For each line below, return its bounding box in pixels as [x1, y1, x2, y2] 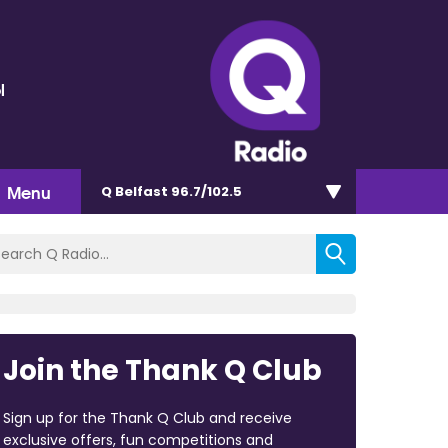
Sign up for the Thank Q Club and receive [2, 407, 292, 428]
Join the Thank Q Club [2, 350, 322, 390]
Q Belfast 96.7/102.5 [101, 181, 242, 201]
